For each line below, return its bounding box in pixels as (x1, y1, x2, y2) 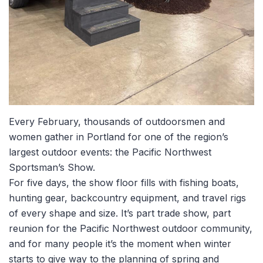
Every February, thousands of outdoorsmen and (9, 115, 225, 127)
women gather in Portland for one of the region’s (9, 130, 228, 143)
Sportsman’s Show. (9, 161, 95, 173)
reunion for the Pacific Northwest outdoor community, (9, 222, 252, 234)
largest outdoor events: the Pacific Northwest (9, 146, 211, 158)
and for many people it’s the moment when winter (9, 237, 231, 249)
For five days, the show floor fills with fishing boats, (9, 176, 239, 188)
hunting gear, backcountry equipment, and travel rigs (9, 191, 246, 204)
